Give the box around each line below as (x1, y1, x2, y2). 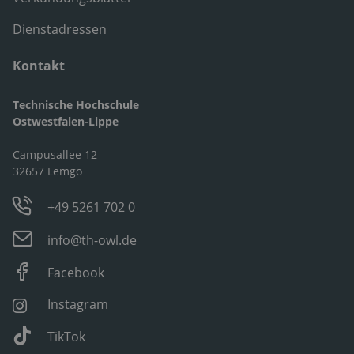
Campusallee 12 (13, 147, 97, 163)
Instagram (47, 296, 109, 314)
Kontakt (13, 57, 65, 75)
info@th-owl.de (47, 232, 137, 250)
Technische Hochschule (13, 97, 139, 113)
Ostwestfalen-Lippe (13, 114, 119, 130)
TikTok (47, 328, 86, 346)
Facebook (47, 264, 105, 282)
